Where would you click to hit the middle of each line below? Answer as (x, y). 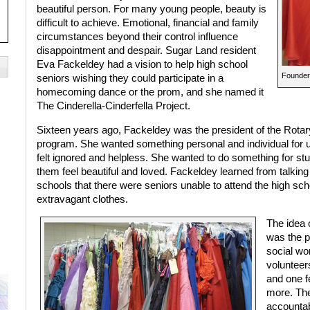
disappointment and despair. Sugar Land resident (146, 51)
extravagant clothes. (82, 199)
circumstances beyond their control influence (137, 37)
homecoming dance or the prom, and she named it (150, 92)
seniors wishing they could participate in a (130, 79)
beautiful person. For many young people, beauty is (151, 9)
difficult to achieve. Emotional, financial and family (147, 23)
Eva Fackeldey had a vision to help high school (142, 65)
